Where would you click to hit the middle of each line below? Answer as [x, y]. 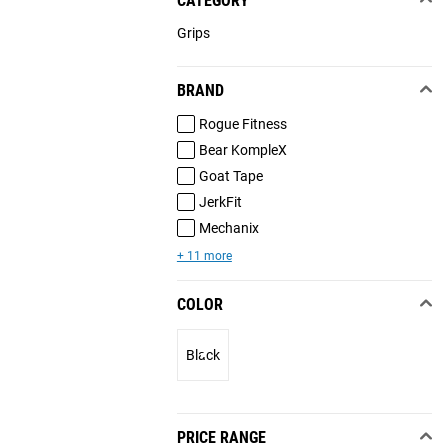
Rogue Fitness [242, 123]
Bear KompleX [242, 149]
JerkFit [220, 201]
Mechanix [228, 227]
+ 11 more [204, 256]
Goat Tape [230, 175]
